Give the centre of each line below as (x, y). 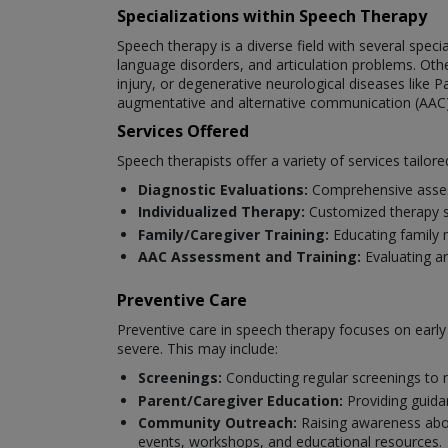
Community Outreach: (217, 423)
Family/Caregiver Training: (235, 234)
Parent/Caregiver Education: (242, 400)
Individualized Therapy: (221, 212)
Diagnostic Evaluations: (225, 189)
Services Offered (183, 130)
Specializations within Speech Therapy (272, 15)
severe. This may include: (197, 349)
